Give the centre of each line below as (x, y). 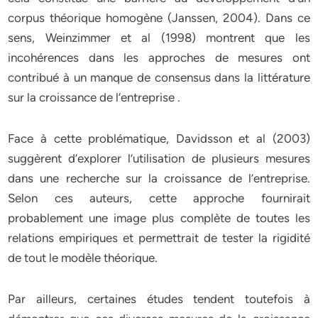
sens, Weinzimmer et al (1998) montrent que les (159, 38)
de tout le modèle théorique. (83, 258)
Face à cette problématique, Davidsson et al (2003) (159, 138)
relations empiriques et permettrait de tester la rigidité (159, 238)
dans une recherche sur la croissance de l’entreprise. (159, 178)
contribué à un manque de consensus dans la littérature (159, 77)
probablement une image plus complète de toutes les (159, 218)
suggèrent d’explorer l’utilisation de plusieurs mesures (159, 158)
